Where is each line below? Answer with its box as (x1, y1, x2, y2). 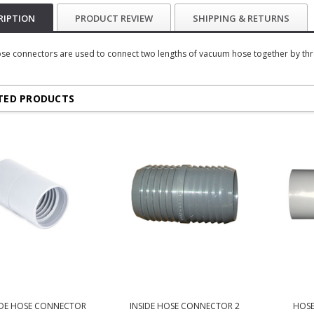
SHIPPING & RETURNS (193, 12, 289, 25)
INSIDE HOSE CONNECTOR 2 (129, 300, 240, 313)
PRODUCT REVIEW (75, 12, 153, 25)
